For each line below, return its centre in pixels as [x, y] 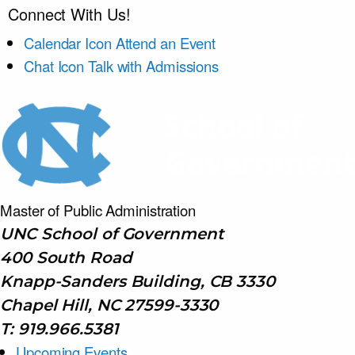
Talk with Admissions [154, 66]
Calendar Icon [68, 43]
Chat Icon [54, 66]
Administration [151, 210]
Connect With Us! [69, 14]
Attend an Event [166, 43]
